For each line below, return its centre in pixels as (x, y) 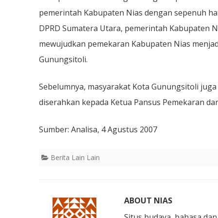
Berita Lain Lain (75, 157)
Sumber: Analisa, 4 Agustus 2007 (98, 129)
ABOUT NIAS (148, 200)
